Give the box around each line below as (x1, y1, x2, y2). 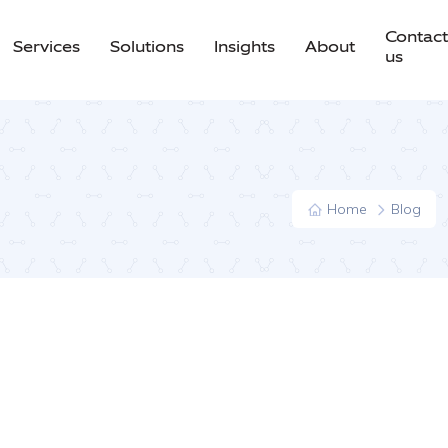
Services (13, 35, 80, 57)
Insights (214, 35, 275, 57)
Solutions (110, 35, 184, 57)
